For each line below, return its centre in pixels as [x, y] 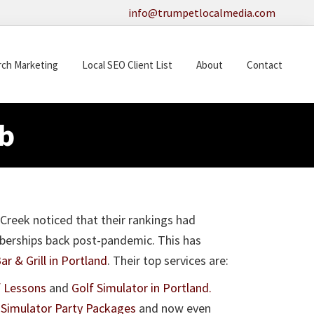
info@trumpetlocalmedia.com [202, 13]
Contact [265, 64]
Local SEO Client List [127, 64]
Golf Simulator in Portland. [142, 288]
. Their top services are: [168, 260]
